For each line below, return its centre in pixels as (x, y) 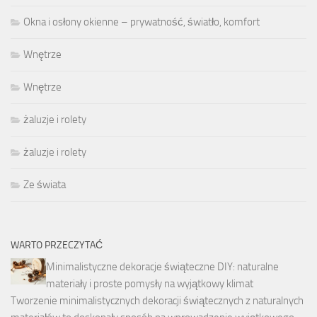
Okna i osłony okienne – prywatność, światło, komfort (142, 22)
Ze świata (45, 184)
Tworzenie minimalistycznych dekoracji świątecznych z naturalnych (157, 300)
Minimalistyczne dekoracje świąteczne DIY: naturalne (162, 266)
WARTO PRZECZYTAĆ (57, 245)
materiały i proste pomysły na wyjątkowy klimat (150, 283)
